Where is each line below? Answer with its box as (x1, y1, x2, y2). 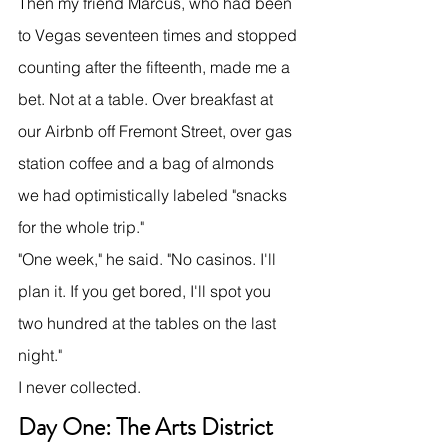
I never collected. (18, 376, 141, 397)
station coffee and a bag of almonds (18, 152, 278, 173)
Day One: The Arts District (18, 409, 278, 444)
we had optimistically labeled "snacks (18, 184, 291, 205)
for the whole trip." (18, 216, 144, 237)
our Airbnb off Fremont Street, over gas (18, 120, 296, 141)
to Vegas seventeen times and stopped (18, 24, 301, 45)
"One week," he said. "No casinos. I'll (18, 248, 280, 269)
